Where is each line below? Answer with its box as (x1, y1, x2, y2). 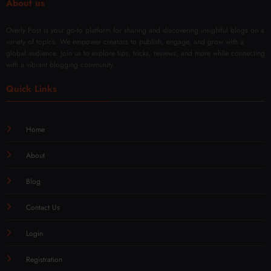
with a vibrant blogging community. (6, 59, 115, 71)
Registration (25, 254, 62, 266)
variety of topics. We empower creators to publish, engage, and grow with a (6, 36, 244, 48)
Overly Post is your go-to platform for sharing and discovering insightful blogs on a (6, 25, 264, 36)
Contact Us (25, 202, 60, 214)
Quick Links (6, 82, 57, 96)
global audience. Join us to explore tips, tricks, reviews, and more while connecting (6, 48, 265, 59)
